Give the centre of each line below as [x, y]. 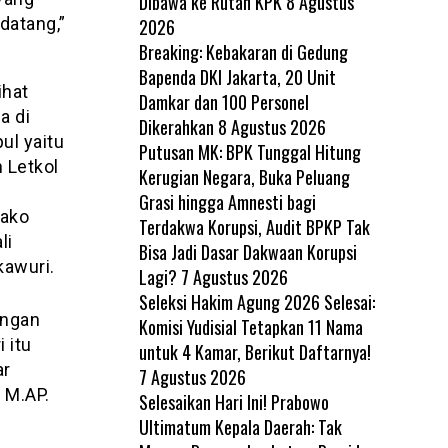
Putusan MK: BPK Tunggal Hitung [249, 151]
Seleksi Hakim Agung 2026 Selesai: [256, 301]
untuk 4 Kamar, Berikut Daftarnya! [256, 351]
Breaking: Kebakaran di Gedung [243, 51]
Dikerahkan [176, 126]
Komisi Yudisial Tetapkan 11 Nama [250, 326]
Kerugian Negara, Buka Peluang [244, 176]
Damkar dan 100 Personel [223, 101]
